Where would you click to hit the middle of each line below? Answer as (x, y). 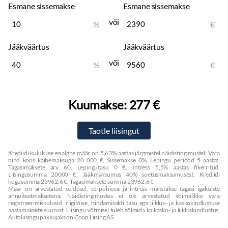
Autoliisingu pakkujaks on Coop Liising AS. (62, 217)
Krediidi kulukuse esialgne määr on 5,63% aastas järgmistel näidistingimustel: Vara (114, 153)
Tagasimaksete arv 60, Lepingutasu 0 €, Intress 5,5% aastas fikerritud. (114, 167)
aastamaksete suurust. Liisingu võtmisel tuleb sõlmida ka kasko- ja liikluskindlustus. (114, 210)
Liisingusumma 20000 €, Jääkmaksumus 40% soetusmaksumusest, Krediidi (114, 174)
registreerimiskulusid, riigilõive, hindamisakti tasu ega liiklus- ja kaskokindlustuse (114, 203)
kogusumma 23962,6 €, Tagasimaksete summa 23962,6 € (81, 181)
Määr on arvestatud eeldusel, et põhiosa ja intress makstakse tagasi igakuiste (114, 189)
